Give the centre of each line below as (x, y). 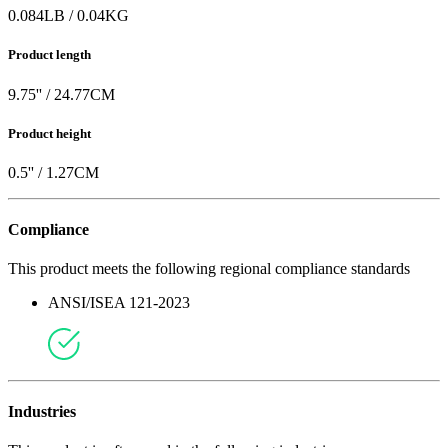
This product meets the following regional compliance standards (209, 269)
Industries (42, 412)
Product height (49, 133)
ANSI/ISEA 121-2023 (119, 303)
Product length (49, 55)
